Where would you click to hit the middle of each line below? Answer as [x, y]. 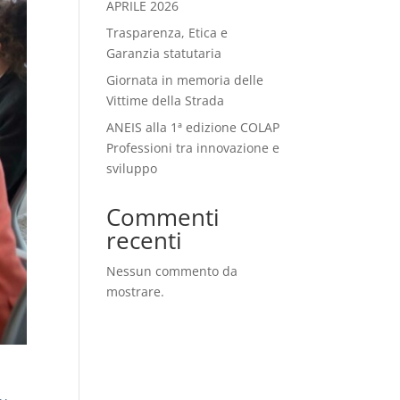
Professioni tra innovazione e [193, 148]
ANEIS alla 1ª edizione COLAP [193, 127]
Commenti [163, 217]
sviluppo [132, 168]
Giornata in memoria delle [185, 80]
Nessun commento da [172, 271]
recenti [145, 240]
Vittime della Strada [166, 100]
